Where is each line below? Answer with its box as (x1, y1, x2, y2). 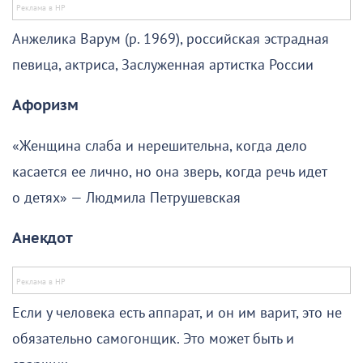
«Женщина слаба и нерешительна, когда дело (12, 137, 307, 155)
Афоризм (12, 96, 79, 114)
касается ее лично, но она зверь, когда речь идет (12, 163, 327, 181)
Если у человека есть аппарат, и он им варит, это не (12, 304, 342, 322)
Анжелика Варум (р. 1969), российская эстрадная (12, 30, 329, 48)
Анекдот (12, 229, 73, 247)
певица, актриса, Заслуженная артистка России (12, 56, 314, 74)
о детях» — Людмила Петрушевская (12, 189, 241, 207)
